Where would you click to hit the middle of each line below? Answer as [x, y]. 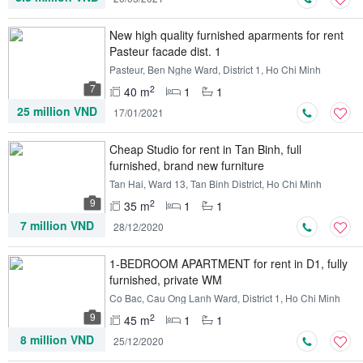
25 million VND [57, 111]
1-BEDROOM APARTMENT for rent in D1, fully [228, 263]
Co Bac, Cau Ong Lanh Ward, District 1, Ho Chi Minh [225, 298]
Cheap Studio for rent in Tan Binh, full [205, 149]
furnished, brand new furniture [187, 165]
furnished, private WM [166, 280]
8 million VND [57, 340]
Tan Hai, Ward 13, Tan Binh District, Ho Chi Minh [216, 184]
